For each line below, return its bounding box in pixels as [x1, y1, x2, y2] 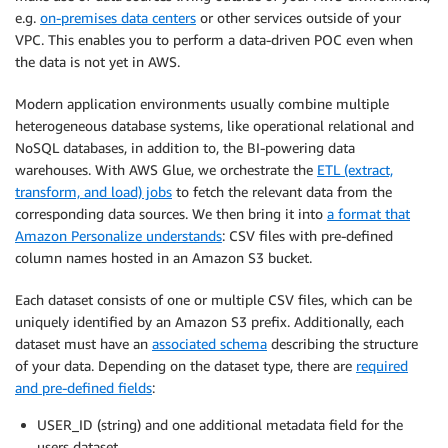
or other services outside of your [196, 8, 401, 26]
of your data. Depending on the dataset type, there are [15, 356, 356, 374]
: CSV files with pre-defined [222, 226, 393, 244]
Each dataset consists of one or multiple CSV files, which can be [15, 290, 412, 308]
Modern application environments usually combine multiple [15, 94, 389, 112]
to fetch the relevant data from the [172, 182, 392, 200]
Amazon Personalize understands [15, 226, 222, 244]
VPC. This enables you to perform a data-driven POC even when [15, 30, 413, 48]
